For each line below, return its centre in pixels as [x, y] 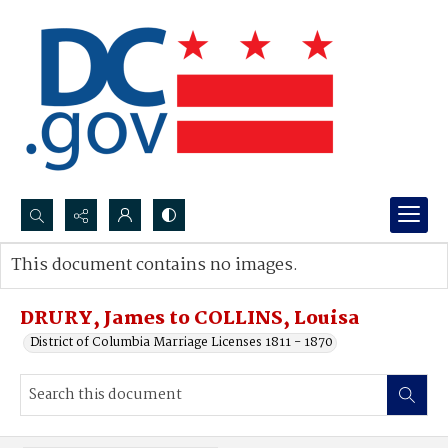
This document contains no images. [154, 265]
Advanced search [82, 285]
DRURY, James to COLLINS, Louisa [190, 319]
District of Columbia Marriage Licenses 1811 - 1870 [181, 342]
